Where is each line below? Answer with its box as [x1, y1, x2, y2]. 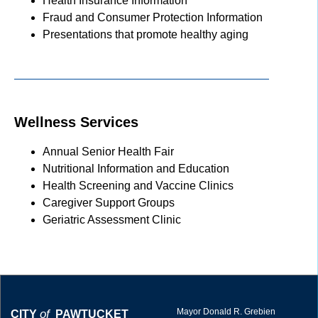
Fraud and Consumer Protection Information [43, 11, 263, 23]
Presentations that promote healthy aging [43, 28, 248, 40]
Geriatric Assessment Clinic [43, 213, 181, 226]
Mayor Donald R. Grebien [177, 306, 275, 317]
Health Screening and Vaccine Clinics [43, 179, 234, 192]
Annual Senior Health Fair [43, 145, 174, 158]
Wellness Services [14, 114, 138, 130]
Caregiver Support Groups [43, 196, 175, 209]
